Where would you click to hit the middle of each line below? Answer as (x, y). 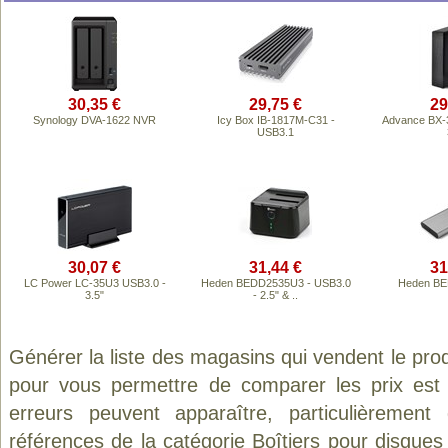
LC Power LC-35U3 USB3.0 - (94, 283)
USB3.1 (275, 132)
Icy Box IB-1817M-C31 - (275, 120)
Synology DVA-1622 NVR (94, 120)
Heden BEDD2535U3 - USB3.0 (275, 283)
